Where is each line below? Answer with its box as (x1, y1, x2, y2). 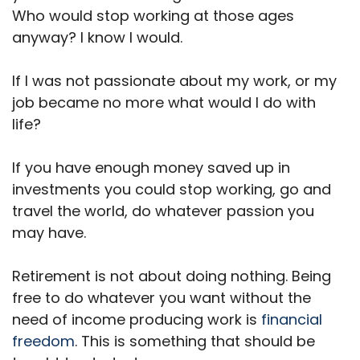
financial (261, 309, 322, 329)
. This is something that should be (75, 330, 315, 351)
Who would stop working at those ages (12, 5, 294, 26)
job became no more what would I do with (12, 92, 316, 112)
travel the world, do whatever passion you (12, 200, 314, 221)
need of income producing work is (12, 309, 261, 329)
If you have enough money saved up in (12, 157, 290, 178)
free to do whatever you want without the (12, 287, 311, 308)
